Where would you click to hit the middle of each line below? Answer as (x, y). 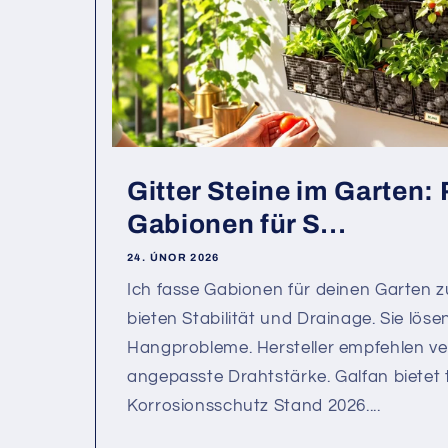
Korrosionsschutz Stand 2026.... (254, 406)
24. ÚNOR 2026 (173, 257)
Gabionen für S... (237, 225)
